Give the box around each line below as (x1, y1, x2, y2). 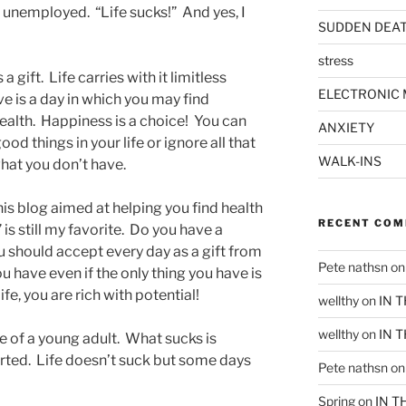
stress (317, 53, 353, 69)
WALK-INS (317, 153, 382, 169)
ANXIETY (317, 120, 374, 136)
